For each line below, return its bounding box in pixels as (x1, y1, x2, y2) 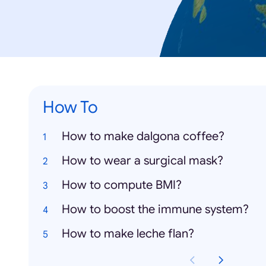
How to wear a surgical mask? (62, 153, 223, 168)
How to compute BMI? (62, 178, 182, 192)
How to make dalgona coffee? (62, 129, 224, 144)
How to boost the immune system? (62, 202, 249, 217)
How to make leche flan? (62, 226, 194, 241)
